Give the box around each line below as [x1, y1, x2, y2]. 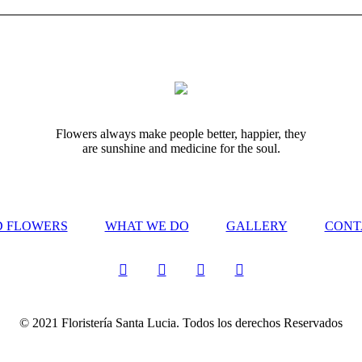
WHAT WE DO [104, 218, 189, 233]
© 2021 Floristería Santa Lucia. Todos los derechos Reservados [19, 315, 343, 330]
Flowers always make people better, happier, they [56, 127, 306, 141]
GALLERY [225, 218, 288, 233]
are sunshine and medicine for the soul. [82, 141, 280, 156]
